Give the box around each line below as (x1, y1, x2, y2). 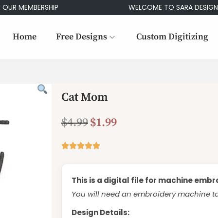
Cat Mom (61, 90, 108, 105)
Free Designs (56, 31, 107, 42)
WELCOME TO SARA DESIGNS (106, 2, 200, 12)
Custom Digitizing (136, 31, 208, 42)
